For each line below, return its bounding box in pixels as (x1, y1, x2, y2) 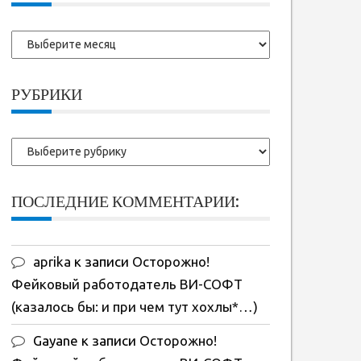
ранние (10, 54, 53, 69)
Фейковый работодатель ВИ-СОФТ (10, 276, 243, 292)
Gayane (32, 332, 78, 348)
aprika (32, 253, 71, 269)
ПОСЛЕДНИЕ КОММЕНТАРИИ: (10, 191, 239, 211)
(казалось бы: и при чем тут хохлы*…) (10, 298, 258, 314)
